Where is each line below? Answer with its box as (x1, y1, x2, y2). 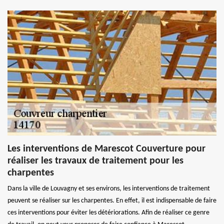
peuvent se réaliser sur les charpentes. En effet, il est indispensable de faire (7, 196, 216, 204)
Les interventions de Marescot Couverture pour (7, 143, 205, 154)
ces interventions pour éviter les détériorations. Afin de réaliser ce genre (7, 208, 209, 216)
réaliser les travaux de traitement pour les (7, 155, 183, 166)
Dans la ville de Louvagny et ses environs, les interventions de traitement (7, 184, 210, 192)
